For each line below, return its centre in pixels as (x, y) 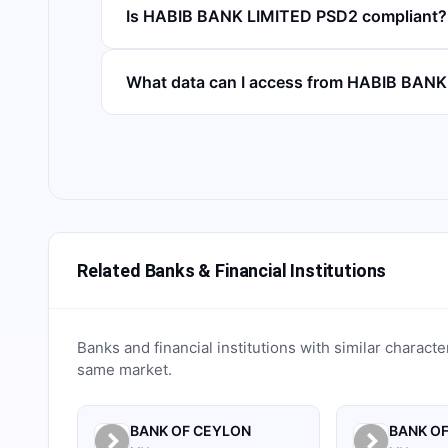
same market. (124, 369)
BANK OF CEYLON (190, 430)
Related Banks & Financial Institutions (232, 270)
